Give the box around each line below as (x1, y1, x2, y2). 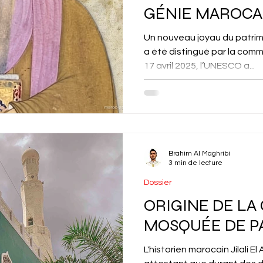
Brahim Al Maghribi (168, 149, 230, 157)
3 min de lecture (168, 159, 222, 167)
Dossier (144, 178, 172, 187)
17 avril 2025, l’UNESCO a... (144, 61, 255, 71)
